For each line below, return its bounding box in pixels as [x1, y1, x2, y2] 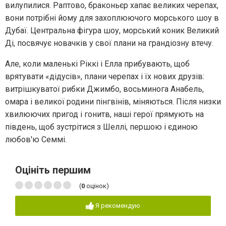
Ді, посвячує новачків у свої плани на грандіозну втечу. [5, 38, 213, 48]
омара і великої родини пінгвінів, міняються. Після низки [5, 96, 221, 106]
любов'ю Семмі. [5, 134, 67, 144]
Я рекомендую [95, 201, 140, 209]
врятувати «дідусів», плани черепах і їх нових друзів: [5, 71, 204, 81]
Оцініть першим [15, 163, 91, 176]
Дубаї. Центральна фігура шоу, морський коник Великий [5, 25, 219, 35]
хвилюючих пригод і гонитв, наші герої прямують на [5, 109, 204, 119]
